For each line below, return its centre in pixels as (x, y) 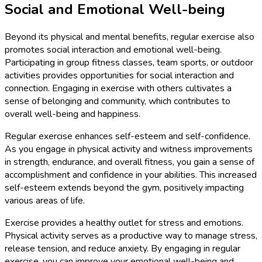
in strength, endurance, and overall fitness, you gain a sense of (130, 162)
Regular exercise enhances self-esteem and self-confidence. (127, 137)
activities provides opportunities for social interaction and (119, 76)
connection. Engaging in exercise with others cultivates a (118, 89)
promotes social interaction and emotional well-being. (113, 50)
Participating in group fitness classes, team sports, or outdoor (129, 63)
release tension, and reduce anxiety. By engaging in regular (123, 249)
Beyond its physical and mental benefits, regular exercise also (130, 37)
